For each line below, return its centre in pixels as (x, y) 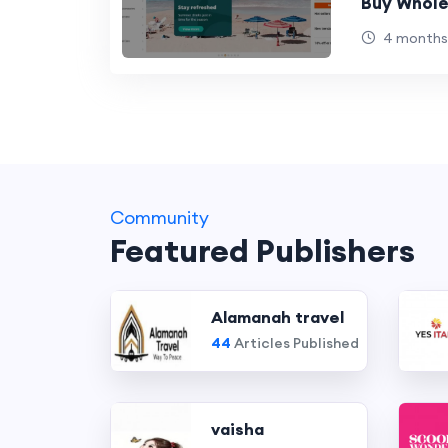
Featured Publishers (262, 250)
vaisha (237, 428)
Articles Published (294, 342)
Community (159, 217)
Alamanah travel (277, 316)
